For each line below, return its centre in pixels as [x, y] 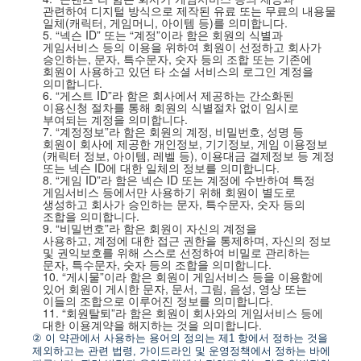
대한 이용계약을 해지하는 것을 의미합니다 [151, 325]
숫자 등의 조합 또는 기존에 [244, 59]
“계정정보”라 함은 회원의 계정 [133, 131]
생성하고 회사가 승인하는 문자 [121, 204]
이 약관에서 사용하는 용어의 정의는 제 [137, 338]
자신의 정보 [302, 240]
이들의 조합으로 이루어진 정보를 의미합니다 [157, 301]
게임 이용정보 [293, 143]
